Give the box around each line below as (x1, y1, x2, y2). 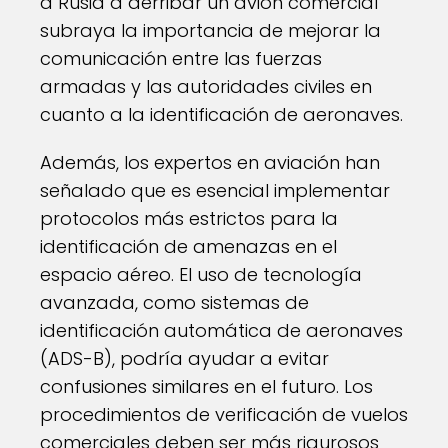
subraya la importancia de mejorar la (40, 18, 381, 43)
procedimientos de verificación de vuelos (40, 402, 408, 427)
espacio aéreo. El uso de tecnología (40, 262, 362, 287)
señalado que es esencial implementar (40, 178, 390, 203)
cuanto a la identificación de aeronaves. (40, 102, 403, 127)
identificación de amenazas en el (40, 234, 337, 259)
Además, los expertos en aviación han (40, 150, 380, 175)
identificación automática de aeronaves (40, 318, 403, 343)
